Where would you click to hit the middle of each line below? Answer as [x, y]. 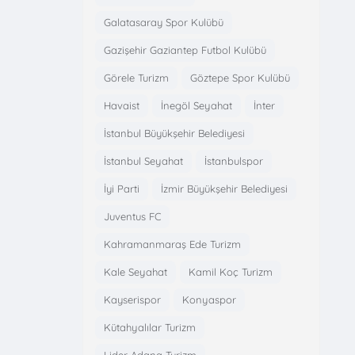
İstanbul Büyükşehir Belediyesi [174, 133]
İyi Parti [121, 188]
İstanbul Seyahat [143, 160]
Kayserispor [132, 299]
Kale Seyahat [135, 271]
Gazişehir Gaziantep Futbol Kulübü [185, 50]
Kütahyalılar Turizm [149, 327]
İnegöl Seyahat [196, 105]
